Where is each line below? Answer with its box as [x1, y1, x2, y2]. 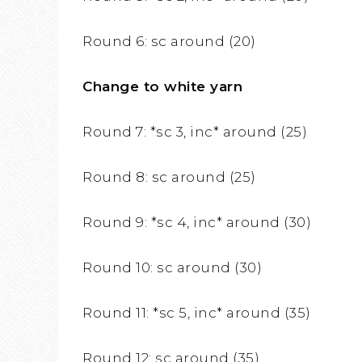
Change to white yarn [82, 78, 242, 95]
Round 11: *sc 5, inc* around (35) [82, 305, 311, 322]
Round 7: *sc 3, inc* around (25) [82, 124, 307, 141]
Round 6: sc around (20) [82, 33, 256, 50]
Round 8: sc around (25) [82, 169, 256, 186]
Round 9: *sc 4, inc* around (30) [82, 214, 311, 231]
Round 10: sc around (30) [82, 259, 262, 276]
